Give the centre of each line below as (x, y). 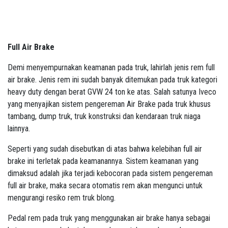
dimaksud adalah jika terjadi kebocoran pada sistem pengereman (110, 174)
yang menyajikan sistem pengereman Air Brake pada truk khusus (109, 104)
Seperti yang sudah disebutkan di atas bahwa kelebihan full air (105, 149)
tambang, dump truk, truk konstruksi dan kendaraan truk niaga (104, 117)
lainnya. (19, 129)
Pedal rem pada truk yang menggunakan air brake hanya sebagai (109, 218)
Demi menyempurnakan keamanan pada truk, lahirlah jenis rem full (111, 68)
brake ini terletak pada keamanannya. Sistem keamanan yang (103, 161)
